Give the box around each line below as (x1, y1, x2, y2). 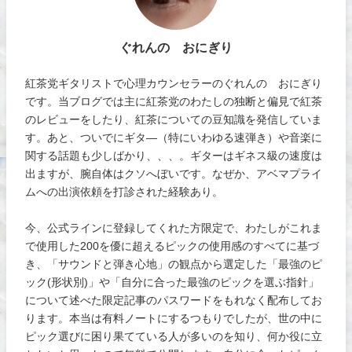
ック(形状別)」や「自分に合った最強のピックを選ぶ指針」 (25, 276, 320, 288)
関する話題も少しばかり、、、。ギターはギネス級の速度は (25, 149, 323, 161)
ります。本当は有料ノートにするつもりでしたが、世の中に (25, 312, 323, 324)
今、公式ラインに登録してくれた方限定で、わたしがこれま (25, 222, 323, 233)
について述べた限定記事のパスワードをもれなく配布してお (25, 294, 323, 306)
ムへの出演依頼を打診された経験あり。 (25, 185, 224, 197)
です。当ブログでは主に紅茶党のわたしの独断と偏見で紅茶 (25, 95, 323, 107)
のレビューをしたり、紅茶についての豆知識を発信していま (25, 113, 323, 125)
